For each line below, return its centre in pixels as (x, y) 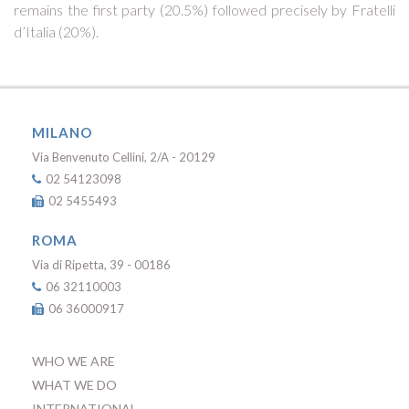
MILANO (62, 132)
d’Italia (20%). (56, 31)
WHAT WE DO (74, 384)
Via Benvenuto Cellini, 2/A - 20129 (124, 157)
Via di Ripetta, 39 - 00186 (101, 264)
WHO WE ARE (73, 361)
